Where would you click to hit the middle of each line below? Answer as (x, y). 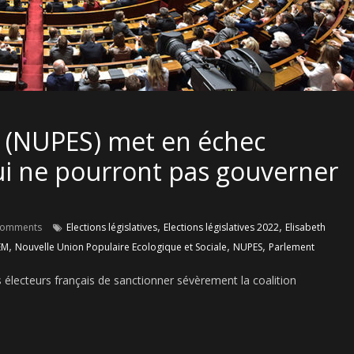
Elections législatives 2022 (221, 227)
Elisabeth (305, 227)
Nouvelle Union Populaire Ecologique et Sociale (121, 247)
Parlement (292, 247)
